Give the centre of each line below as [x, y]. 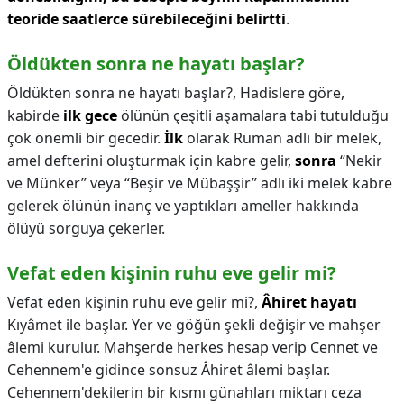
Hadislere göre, [292, 93]
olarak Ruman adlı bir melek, [282, 138]
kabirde [35, 115]
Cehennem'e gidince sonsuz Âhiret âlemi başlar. [169, 370]
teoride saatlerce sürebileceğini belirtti [147, 19]
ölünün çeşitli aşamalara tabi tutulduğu [253, 115]
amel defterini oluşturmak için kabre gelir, [151, 161]
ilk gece [90, 115]
